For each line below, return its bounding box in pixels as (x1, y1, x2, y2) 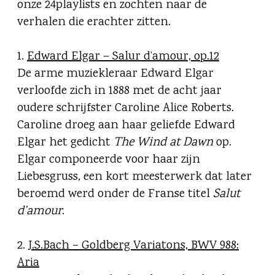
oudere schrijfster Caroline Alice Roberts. (17, 99, 234, 118)
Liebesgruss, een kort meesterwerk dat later (17, 168, 252, 187)
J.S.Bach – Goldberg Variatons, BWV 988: (28, 237, 239, 255)
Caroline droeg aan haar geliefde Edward (17, 117, 235, 135)
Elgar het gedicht (17, 134, 114, 152)
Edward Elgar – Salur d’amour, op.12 (27, 48, 219, 66)
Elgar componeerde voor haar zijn (17, 151, 200, 169)
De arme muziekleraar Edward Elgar (17, 65, 214, 83)
